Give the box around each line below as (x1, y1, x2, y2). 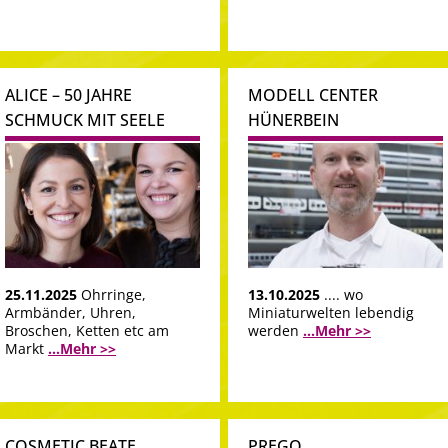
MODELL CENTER (248, 84, 378, 107)
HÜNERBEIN (248, 109, 339, 132)
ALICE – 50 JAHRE (5, 84, 132, 107)
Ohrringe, (81, 284, 146, 304)
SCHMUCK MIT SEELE (5, 109, 165, 132)
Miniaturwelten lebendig (248, 302, 414, 322)
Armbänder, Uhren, (5, 302, 136, 322)
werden (248, 320, 303, 340)
